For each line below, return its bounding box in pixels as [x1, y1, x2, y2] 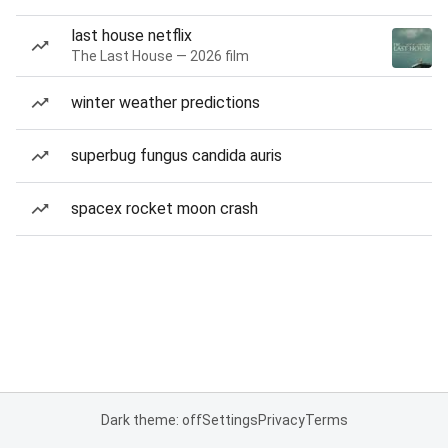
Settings [201, 412, 258, 428]
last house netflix [71, 26, 192, 45]
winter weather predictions [71, 93, 260, 112]
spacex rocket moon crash [71, 199, 258, 218]
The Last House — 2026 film [71, 48, 249, 64]
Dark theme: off [100, 412, 202, 428]
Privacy [257, 412, 305, 428]
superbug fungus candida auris [71, 146, 282, 165]
